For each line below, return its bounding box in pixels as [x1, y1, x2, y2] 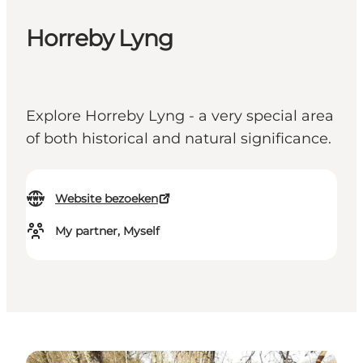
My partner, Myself [55, 224, 160, 239]
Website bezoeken [55, 191, 158, 207]
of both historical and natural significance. [26, 130, 331, 148]
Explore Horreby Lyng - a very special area [26, 107, 334, 126]
